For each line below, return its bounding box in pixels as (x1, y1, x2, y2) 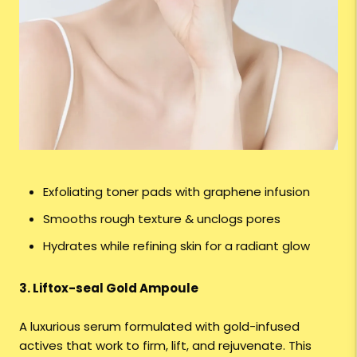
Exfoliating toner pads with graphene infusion (43, 182, 310, 200)
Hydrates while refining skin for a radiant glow (43, 237, 310, 254)
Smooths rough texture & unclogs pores (43, 210, 280, 227)
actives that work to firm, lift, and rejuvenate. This (19, 336, 312, 354)
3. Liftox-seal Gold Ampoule (19, 279, 198, 296)
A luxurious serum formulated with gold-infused (19, 317, 300, 335)
